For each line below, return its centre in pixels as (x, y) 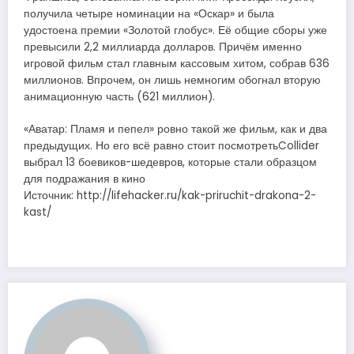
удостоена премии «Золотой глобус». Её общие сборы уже (175, 31)
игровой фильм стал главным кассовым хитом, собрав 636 (177, 64)
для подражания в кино (85, 179)
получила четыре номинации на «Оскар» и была (149, 14)
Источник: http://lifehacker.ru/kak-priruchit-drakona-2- (170, 195)
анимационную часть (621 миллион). (119, 97)
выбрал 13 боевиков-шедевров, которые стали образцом (170, 162)
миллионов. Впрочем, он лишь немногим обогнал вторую (172, 81)
